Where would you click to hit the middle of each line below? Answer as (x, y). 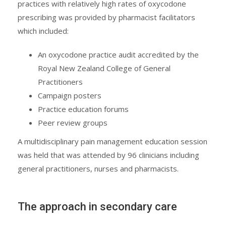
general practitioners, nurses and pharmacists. (98, 169)
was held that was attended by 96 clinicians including (108, 155)
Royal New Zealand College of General (104, 68)
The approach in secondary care (97, 207)
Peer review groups (73, 123)
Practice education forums (83, 109)
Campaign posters (70, 96)
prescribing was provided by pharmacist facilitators (106, 17)
